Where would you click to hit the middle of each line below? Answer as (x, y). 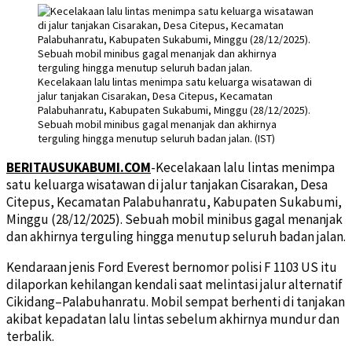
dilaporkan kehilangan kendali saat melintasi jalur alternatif (174, 284)
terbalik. (30, 336)
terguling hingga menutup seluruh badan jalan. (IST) (156, 138)
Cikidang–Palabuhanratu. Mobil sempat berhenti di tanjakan (176, 301)
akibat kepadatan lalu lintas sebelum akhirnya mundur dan (173, 319)
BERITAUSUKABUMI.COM (79, 167)
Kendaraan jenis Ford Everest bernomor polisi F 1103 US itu (172, 267)
